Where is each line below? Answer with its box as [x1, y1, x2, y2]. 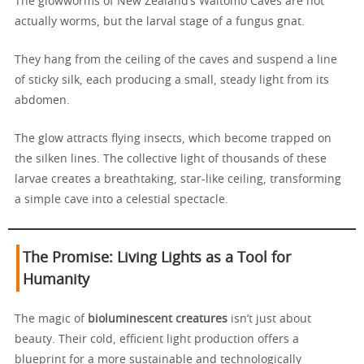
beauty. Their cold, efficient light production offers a [15, 334, 299, 346]
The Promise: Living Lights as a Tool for [23, 251, 291, 266]
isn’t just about [227, 314, 311, 326]
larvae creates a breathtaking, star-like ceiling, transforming [15, 174, 341, 186]
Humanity [23, 273, 89, 288]
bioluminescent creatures [88, 314, 227, 326]
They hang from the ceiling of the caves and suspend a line [15, 54, 337, 67]
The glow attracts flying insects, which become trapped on [15, 133, 331, 145]
